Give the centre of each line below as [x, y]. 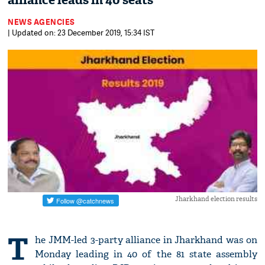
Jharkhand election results [216, 199]
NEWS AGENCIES [41, 22]
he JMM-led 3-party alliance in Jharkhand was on [146, 240]
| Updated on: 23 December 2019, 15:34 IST [81, 33]
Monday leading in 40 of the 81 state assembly [146, 254]
